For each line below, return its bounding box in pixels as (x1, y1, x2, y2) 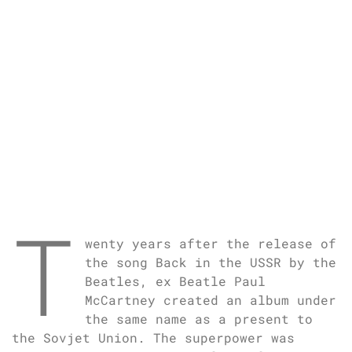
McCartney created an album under (85, 291, 337, 308)
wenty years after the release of (85, 234, 337, 251)
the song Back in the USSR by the (85, 253, 337, 270)
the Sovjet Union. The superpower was (12, 328, 295, 346)
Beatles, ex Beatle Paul (85, 272, 266, 289)
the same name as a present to (85, 310, 313, 327)
